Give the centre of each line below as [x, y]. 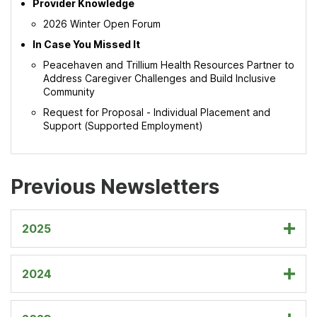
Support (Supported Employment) [123, 126]
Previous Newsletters [115, 187]
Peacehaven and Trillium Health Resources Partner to [169, 65]
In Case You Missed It [86, 44]
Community [69, 92]
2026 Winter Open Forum [102, 24]
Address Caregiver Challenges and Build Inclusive [160, 78]
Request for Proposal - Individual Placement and [157, 112]
